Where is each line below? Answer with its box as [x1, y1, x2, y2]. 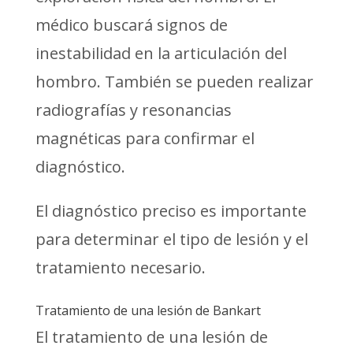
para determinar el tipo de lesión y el [35, 228, 308, 250]
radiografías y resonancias [35, 98, 232, 121]
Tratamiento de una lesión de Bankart [35, 301, 261, 319]
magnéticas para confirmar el [35, 127, 255, 149]
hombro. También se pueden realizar [35, 70, 314, 92]
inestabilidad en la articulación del [35, 42, 287, 64]
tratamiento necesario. [35, 256, 206, 278]
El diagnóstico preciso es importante [35, 199, 307, 221]
